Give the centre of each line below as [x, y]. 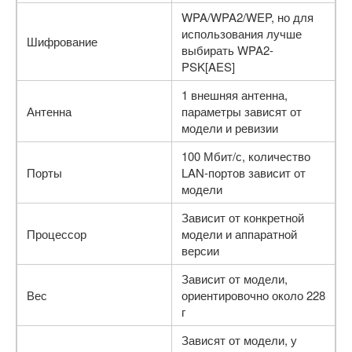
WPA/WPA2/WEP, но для [247, 16]
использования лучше [242, 33]
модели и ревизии [230, 127]
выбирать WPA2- [227, 49]
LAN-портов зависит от [244, 172]
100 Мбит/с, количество [246, 156]
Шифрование [62, 41]
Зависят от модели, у [239, 339]
